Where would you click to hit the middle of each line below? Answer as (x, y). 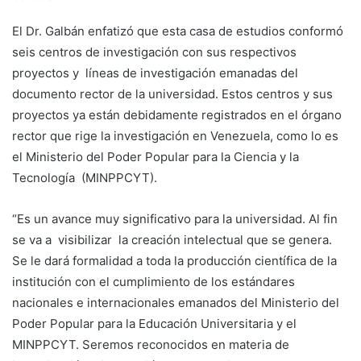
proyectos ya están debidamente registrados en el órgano (177, 114)
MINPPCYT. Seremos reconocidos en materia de (151, 344)
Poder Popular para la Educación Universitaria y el (154, 323)
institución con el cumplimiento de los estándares (154, 281)
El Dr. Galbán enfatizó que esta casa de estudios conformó (178, 31)
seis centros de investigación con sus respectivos (154, 52)
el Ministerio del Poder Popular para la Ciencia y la (156, 156)
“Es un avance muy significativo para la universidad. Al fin (175, 218)
